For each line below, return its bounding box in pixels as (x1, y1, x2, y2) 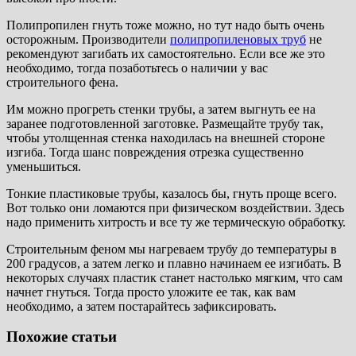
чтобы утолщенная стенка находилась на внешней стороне (6, 130, 325, 145)
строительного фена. (6, 75, 118, 89)
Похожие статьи (6, 328, 117, 346)
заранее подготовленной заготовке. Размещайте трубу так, (6, 116, 323, 130)
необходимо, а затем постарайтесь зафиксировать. (6, 299, 277, 313)
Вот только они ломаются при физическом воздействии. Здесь (6, 200, 344, 215)
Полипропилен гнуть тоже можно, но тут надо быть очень (6, 17, 324, 32)
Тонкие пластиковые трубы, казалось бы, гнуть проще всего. (6, 186, 337, 200)
